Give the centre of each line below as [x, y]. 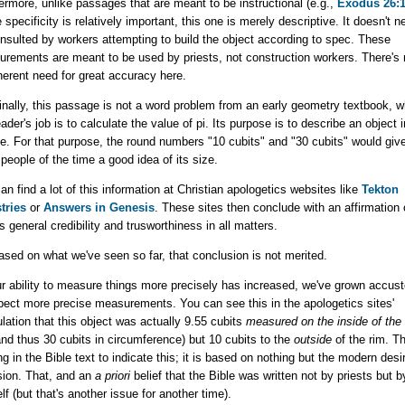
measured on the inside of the [323, 322]
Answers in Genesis [99, 208]
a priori [112, 376]
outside [312, 340]
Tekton [380, 190]
